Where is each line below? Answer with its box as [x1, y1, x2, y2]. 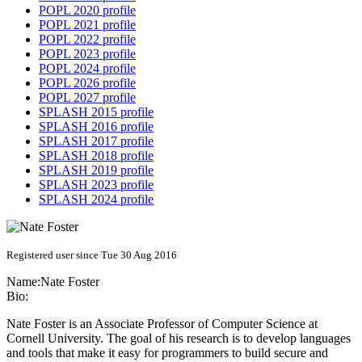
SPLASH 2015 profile [39, 105, 154, 120]
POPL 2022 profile [39, 32, 136, 47]
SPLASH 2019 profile [39, 163, 154, 178]
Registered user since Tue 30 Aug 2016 [6, 249, 177, 262]
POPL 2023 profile [39, 47, 136, 61]
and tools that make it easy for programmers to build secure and [6, 346, 328, 360]
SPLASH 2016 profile [39, 120, 154, 134]
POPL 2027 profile [39, 90, 136, 105]
